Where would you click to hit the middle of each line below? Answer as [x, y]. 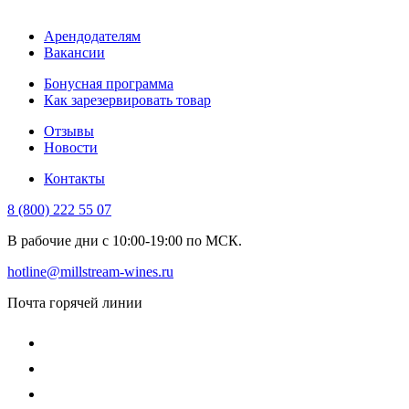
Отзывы [69, 131]
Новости [71, 147]
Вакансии [74, 52]
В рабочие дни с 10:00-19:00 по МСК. [125, 240]
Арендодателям [92, 36]
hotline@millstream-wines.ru [90, 271]
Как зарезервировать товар [127, 100]
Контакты [74, 178]
